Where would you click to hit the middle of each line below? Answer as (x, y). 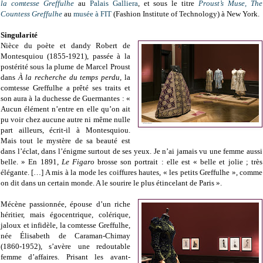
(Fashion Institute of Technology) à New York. (186, 14)
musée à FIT (92, 14)
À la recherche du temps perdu (69, 77)
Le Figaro (78, 162)
